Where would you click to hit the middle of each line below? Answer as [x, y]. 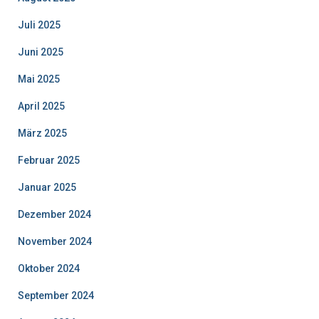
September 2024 [56, 295]
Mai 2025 [39, 79]
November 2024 [55, 241]
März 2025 [42, 133]
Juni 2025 [41, 52]
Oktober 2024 [49, 268]
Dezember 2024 [54, 214]
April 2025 [41, 106]
